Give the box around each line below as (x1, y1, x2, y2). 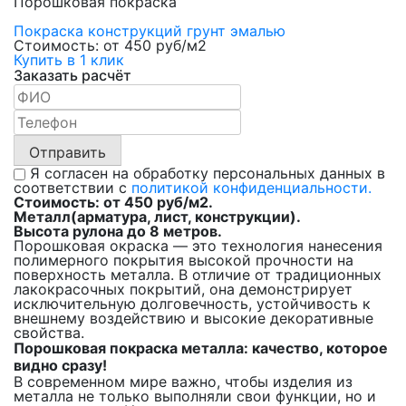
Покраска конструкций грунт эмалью (14, 22, 285, 41)
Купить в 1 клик (14, 51, 124, 70)
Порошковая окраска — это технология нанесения (14, 237, 382, 256)
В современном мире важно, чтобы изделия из (14, 372, 353, 391)
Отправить (29, 142, 106, 161)
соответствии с (14, 179, 131, 198)
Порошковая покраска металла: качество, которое (14, 339, 388, 358)
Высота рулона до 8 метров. (14, 222, 222, 241)
